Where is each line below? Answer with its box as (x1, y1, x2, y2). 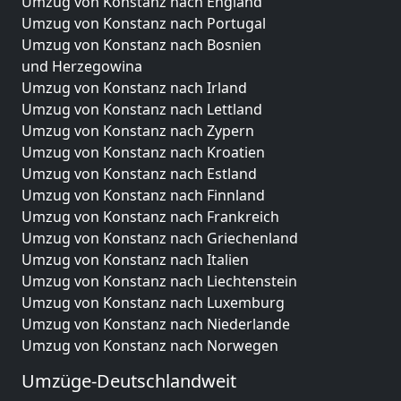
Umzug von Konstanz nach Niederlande (21, 313, 290, 334)
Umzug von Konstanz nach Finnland (21, 184, 265, 205)
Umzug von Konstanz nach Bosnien (21, 34, 261, 55)
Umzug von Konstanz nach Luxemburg (21, 292, 285, 312)
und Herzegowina (21, 55, 142, 76)
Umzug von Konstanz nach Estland (21, 163, 257, 183)
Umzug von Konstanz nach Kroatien (21, 141, 265, 162)
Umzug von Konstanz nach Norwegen (21, 335, 278, 355)
